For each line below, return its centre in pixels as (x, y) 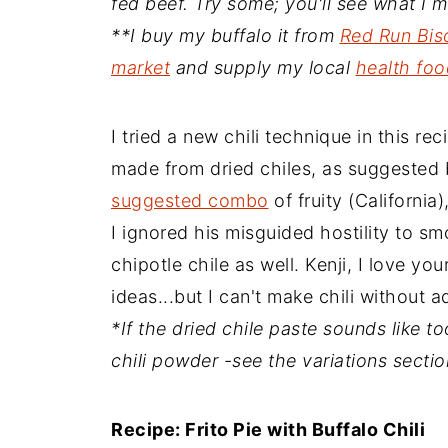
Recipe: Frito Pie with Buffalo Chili (268, 429)
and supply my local (263, 67)
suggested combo (190, 200)
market (140, 67)
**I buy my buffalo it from (225, 35)
